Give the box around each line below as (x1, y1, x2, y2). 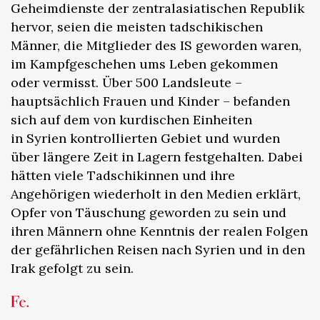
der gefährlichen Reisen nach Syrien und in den (11, 241, 305, 258)
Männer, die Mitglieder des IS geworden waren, (11, 36, 301, 54)
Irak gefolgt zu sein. (11, 259, 134, 276)
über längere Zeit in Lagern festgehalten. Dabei (11, 148, 303, 165)
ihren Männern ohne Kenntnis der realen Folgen (11, 222, 308, 239)
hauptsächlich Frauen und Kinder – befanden (11, 92, 290, 109)
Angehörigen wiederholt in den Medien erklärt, (11, 185, 301, 202)
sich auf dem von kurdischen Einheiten (11, 111, 252, 128)
